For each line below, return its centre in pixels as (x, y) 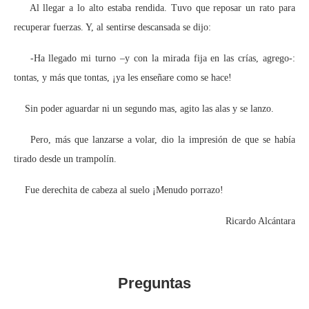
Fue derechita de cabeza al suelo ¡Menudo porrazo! (119, 190)
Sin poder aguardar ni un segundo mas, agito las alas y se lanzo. (144, 108)
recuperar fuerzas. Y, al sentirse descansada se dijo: (112, 27)
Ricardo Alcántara (260, 221)
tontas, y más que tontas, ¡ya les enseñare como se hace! (123, 77)
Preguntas (154, 283)
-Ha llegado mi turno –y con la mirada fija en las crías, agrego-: (154, 58)
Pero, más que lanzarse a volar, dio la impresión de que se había (154, 139)
